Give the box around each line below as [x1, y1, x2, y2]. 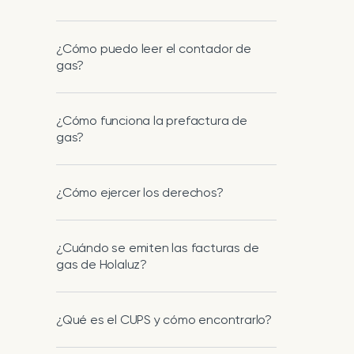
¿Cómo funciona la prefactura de [56, 113, 247, 128]
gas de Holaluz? [56, 257, 148, 272]
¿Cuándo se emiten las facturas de [56, 240, 259, 255]
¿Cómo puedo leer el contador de [56, 41, 251, 56]
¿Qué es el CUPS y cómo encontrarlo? [56, 312, 272, 327]
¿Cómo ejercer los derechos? [56, 185, 224, 200]
